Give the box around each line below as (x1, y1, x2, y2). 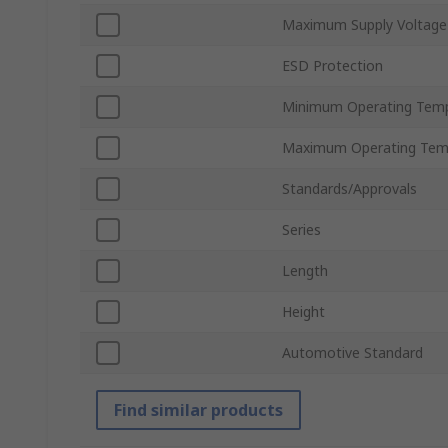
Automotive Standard (282, 343, 423, 363)
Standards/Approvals (282, 179, 417, 199)
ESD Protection (282, 56, 383, 76)
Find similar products (114, 399, 283, 422)
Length (282, 261, 328, 281)
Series (282, 220, 321, 240)
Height (282, 302, 325, 322)
